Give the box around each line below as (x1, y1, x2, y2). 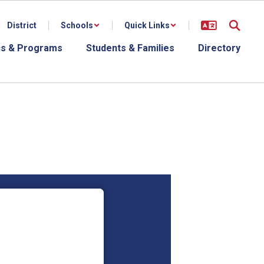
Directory (198, 42, 240, 54)
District (7, 21, 37, 30)
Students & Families (86, 42, 174, 54)
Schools (61, 21, 93, 30)
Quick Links (124, 21, 170, 30)
